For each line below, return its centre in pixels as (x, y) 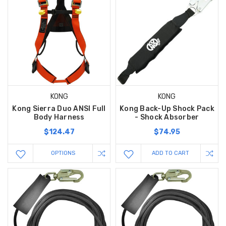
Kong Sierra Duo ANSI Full (59, 109)
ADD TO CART (171, 153)
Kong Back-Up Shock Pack (167, 109)
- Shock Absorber (167, 118)
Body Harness (59, 118)
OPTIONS (63, 153)
